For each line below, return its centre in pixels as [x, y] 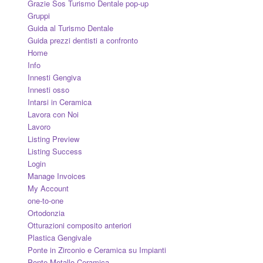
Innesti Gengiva [54, 77]
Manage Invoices [56, 176]
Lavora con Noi [53, 114]
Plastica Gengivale [59, 237]
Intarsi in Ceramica [59, 102]
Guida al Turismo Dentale [70, 28]
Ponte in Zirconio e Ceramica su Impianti [97, 249]
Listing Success [55, 151]
